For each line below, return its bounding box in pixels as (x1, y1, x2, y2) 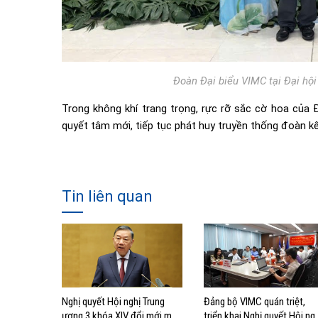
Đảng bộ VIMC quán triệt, (204, 295, 305, 309)
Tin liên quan (62, 187, 153, 205)
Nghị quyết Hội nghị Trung (62, 295, 165, 309)
